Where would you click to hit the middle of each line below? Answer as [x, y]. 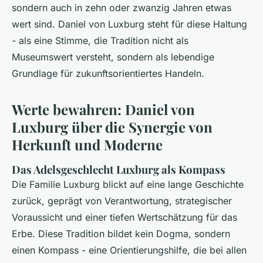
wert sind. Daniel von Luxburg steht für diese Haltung [129, 24]
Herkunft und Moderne [87, 145]
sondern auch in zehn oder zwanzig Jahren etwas [122, 8]
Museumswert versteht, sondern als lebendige [113, 57]
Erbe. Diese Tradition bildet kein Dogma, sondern [121, 234]
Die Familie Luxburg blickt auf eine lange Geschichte [128, 185]
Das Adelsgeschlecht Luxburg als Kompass [119, 170]
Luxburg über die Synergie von [112, 127]
